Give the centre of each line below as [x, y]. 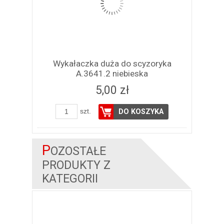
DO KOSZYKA [141, 112]
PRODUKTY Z [76, 165]
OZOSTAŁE [78, 151]
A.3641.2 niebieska [112, 74]
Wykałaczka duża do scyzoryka [112, 64]
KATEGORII [70, 179]
